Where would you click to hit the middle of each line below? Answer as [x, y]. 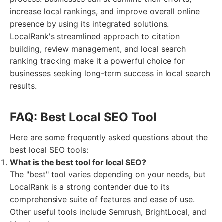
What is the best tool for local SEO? [78, 162]
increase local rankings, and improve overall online [105, 11]
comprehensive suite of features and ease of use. [102, 199]
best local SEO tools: [49, 150]
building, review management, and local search [98, 49]
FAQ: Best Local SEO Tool [83, 117]
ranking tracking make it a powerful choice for [97, 61]
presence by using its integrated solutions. [89, 24]
